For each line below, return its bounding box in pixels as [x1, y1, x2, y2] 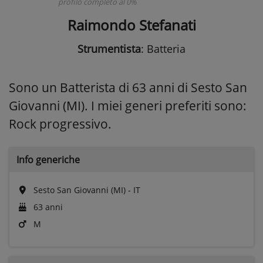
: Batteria [141, 41, 186, 56]
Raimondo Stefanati [67, 15, 196, 35]
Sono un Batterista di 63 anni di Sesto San [9, 79, 247, 96]
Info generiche [16, 153, 80, 166]
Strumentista [77, 41, 141, 56]
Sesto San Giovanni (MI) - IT [31, 184, 140, 195]
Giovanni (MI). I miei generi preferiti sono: [9, 97, 247, 114]
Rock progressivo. [9, 115, 112, 132]
